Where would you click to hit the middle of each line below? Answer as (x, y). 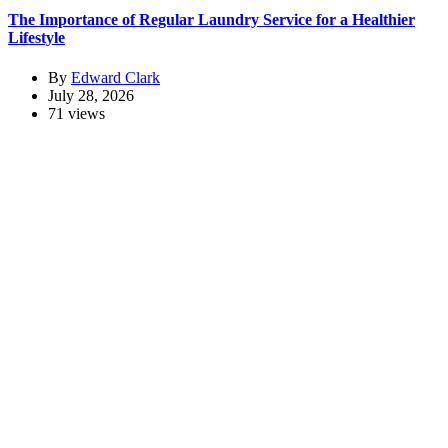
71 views (76, 113)
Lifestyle (36, 38)
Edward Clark (115, 77)
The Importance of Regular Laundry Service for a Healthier (211, 20)
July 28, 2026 (91, 95)
